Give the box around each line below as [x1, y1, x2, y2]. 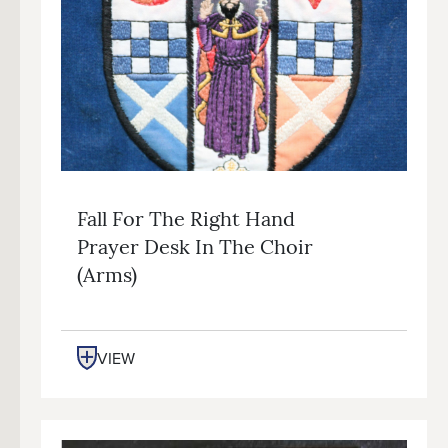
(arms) [77, 266, 137, 287]
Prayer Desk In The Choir [77, 238, 313, 259]
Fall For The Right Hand [77, 210, 295, 231]
